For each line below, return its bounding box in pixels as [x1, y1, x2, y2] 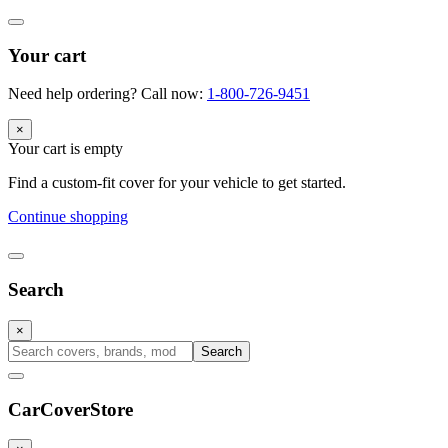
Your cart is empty [8, 140, 123, 158]
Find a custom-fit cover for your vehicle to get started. [8, 174, 346, 192]
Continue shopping [8, 208, 128, 226]
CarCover [8, 398, 90, 420]
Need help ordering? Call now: [8, 85, 203, 103]
